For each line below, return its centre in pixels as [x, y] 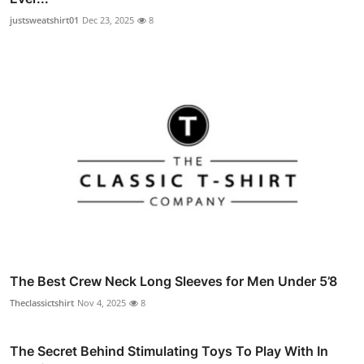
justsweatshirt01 [44, 19]
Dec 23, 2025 [108, 19]
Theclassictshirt [42, 302]
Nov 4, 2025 [102, 302]
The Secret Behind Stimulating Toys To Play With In [169, 351]
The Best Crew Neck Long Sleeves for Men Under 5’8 [173, 281]
